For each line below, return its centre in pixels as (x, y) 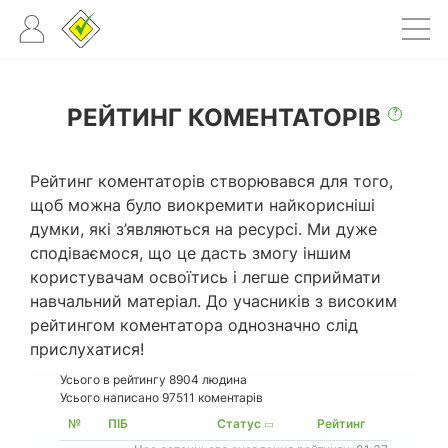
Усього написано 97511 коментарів (161, 397)
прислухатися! (87, 349)
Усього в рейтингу (114, 379)
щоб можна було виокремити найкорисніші (202, 205)
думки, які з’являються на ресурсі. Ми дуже (203, 229)
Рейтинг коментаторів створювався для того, (211, 181)
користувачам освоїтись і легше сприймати (205, 277)
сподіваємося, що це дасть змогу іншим (190, 253)
